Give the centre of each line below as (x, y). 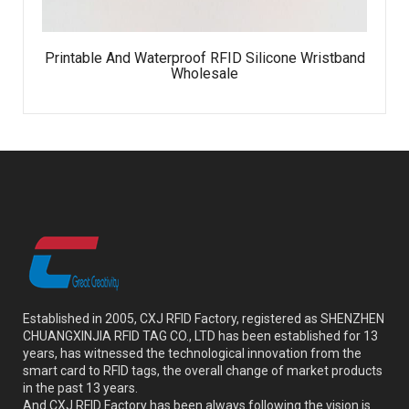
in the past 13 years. (80, 388)
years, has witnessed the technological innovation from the (192, 354)
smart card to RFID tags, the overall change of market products (203, 371)
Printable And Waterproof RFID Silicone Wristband (204, 58)
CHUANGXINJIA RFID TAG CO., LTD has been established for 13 (200, 336)
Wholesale (204, 74)
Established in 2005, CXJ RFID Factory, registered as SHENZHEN (204, 319)
